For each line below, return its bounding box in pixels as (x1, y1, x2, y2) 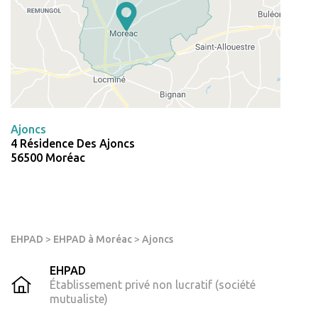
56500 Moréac (11, 151, 85, 165)
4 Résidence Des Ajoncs (11, 137, 135, 150)
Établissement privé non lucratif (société (50, 278, 256, 292)
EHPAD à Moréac (53, 234, 132, 246)
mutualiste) (50, 292, 108, 306)
